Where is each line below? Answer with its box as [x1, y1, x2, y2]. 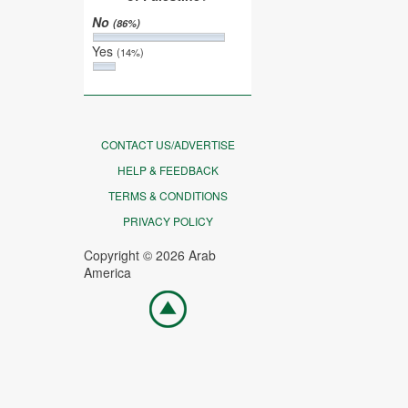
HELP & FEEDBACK [117, 162, 219, 178]
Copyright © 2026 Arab [84, 246, 216, 264]
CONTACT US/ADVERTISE [100, 137, 235, 152]
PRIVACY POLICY [122, 213, 213, 229]
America [84, 263, 131, 281]
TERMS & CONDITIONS [107, 188, 228, 203]
